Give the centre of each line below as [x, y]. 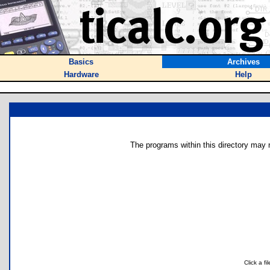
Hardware [81, 74]
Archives [243, 62]
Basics [81, 62]
